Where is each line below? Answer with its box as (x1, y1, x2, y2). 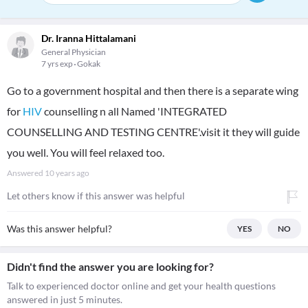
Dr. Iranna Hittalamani (41, 32, 136, 44)
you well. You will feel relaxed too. (7, 146, 164, 159)
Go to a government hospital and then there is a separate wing (7, 84, 298, 97)
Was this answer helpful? (7, 223, 112, 234)
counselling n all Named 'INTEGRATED (42, 104, 227, 118)
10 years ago (45, 168, 89, 178)
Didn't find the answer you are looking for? (7, 260, 214, 273)
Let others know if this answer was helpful (7, 190, 185, 201)
